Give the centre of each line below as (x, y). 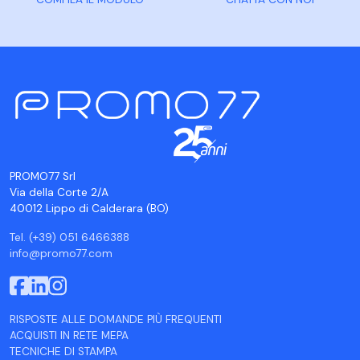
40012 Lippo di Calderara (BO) (89, 209)
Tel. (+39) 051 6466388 (70, 238)
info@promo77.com (61, 254)
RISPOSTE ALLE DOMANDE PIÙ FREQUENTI (116, 320)
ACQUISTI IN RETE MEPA (69, 336)
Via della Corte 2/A (59, 193)
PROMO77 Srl (43, 177)
